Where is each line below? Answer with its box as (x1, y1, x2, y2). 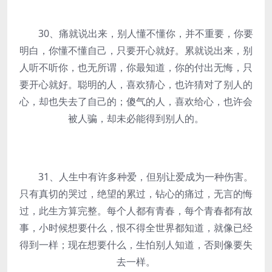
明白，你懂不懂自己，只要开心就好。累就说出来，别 (19, 44, 253, 57)
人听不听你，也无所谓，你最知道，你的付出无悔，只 (19, 61, 253, 74)
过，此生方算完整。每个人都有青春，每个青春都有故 (19, 204, 253, 217)
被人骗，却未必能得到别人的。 (68, 112, 204, 125)
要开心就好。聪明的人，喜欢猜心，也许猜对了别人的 (19, 78, 253, 91)
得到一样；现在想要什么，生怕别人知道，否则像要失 (19, 238, 253, 251)
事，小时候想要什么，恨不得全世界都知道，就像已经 (19, 221, 253, 234)
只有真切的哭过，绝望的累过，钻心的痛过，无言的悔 (19, 187, 253, 200)
